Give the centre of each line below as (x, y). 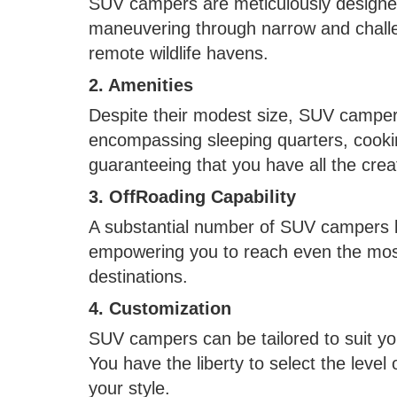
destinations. (138, 276)
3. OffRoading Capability (195, 196)
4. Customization (163, 308)
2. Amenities (144, 85)
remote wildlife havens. (179, 53)
